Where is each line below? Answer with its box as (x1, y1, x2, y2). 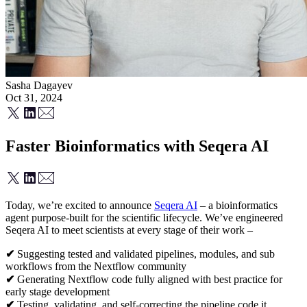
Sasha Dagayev (5, 79, 73, 91)
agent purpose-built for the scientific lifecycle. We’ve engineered (5, 211, 283, 223)
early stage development (5, 285, 110, 297)
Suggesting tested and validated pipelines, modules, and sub (14, 247, 275, 260)
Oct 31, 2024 (5, 92, 62, 103)
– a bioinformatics (197, 199, 278, 211)
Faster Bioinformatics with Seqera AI (5, 136, 269, 155)
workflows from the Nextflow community (5, 260, 186, 272)
